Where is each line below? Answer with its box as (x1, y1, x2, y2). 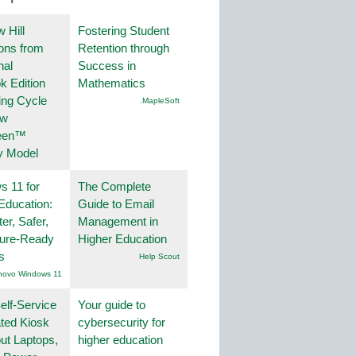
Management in (78, 215, 158, 229)
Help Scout (139, 252, 180, 261)
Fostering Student (78, 24, 169, 38)
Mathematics (78, 76, 145, 91)
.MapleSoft (140, 96, 180, 106)
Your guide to (78, 298, 145, 312)
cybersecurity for (78, 315, 165, 330)
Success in (78, 59, 136, 73)
